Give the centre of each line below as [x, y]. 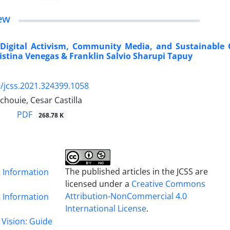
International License [106, 208]
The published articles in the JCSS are [137, 171]
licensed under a [99, 184]
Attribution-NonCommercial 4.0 [126, 196]
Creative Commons [169, 184]
